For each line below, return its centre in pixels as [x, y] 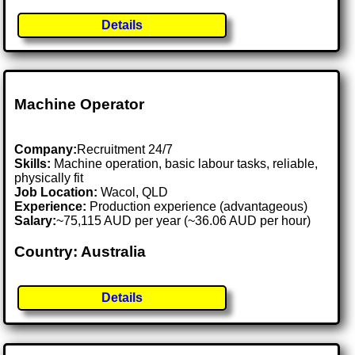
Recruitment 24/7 [125, 149]
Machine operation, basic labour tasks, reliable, [185, 163]
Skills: [33, 163]
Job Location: [58, 192]
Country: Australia [80, 251]
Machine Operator [80, 105]
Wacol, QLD [135, 192]
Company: [46, 149]
